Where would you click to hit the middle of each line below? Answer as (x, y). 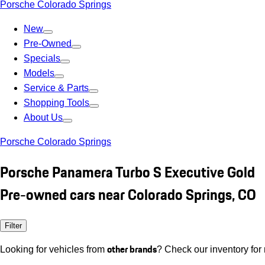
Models (39, 73)
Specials (42, 58)
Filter (13, 225)
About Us (43, 117)
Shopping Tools (56, 103)
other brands (132, 249)
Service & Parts (56, 88)
